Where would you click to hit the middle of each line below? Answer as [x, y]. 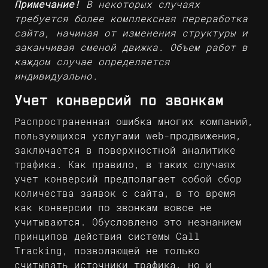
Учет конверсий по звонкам [119, 101]
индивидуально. [56, 76]
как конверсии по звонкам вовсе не [113, 208]
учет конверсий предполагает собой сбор [128, 179]
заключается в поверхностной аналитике [125, 150]
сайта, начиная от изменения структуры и [131, 33]
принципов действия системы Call [107, 237]
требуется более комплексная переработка [131, 19]
